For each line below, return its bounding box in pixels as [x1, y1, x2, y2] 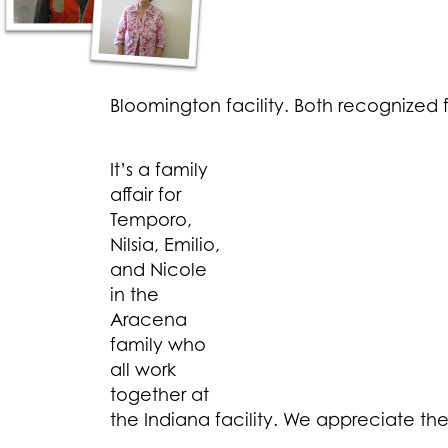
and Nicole [110, 258, 207, 281]
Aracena [110, 308, 187, 331]
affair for [110, 183, 181, 206]
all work [110, 358, 176, 381]
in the [110, 283, 159, 306]
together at [110, 383, 209, 406]
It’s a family [110, 158, 208, 181]
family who [110, 333, 206, 356]
